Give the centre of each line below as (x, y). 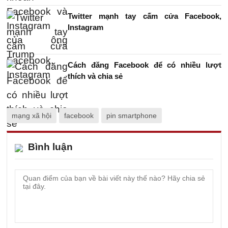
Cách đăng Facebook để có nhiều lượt (145, 65)
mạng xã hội (32, 115)
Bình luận (50, 147)
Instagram (85, 27)
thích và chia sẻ (95, 76)
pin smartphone (132, 115)
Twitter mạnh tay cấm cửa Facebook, (145, 16)
